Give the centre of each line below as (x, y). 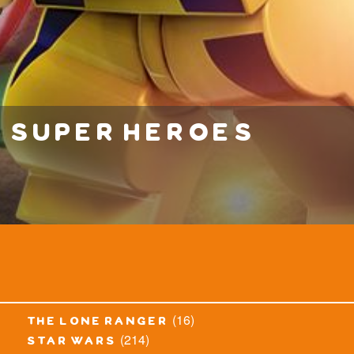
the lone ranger (98, 324)
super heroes (134, 138)
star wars (72, 343)
